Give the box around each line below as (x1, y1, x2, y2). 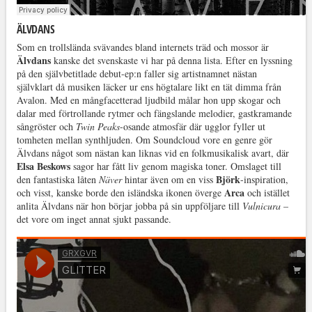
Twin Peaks (75, 120, 120, 134)
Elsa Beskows (16, 159, 70, 174)
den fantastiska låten (16, 173, 99, 187)
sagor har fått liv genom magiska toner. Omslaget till (70, 159, 281, 173)
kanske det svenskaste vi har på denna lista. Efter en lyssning (50, 54, 292, 68)
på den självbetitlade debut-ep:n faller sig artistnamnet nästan (16, 67, 257, 81)
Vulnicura (242, 199, 281, 213)
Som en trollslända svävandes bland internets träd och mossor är (16, 40, 269, 54)
